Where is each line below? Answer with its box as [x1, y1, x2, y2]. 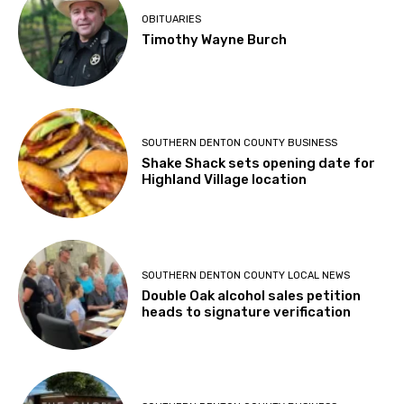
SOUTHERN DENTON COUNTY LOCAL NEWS [142, 269, 351, 281]
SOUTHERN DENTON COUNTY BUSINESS [142, 137, 338, 150]
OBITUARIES [142, 13, 202, 25]
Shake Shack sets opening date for [142, 155, 376, 172]
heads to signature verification [142, 303, 352, 320]
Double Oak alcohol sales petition [142, 287, 362, 304]
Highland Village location [142, 171, 308, 188]
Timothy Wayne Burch [142, 31, 288, 48]
